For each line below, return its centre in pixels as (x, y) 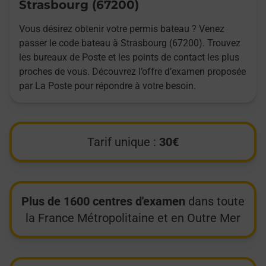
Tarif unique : (123, 142)
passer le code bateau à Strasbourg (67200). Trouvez (130, 43)
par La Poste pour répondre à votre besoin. (107, 86)
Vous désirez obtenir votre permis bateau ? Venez (122, 29)
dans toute (215, 202)
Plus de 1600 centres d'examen (103, 202)
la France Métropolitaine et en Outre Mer (133, 218)
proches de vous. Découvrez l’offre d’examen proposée (132, 72)
